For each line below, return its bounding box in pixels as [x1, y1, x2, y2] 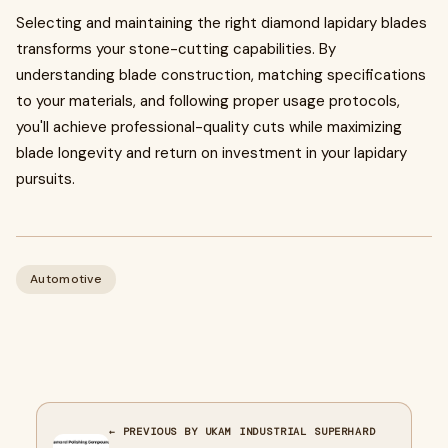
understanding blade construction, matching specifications [16, 65, 426, 85]
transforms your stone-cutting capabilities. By [16, 39, 336, 59]
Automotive [30, 271, 102, 287]
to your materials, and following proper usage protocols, [16, 91, 400, 111]
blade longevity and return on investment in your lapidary [16, 143, 407, 163]
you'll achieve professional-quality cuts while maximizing [16, 117, 402, 137]
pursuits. [16, 169, 75, 189]
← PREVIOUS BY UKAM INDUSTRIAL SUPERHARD [109, 425, 376, 438]
